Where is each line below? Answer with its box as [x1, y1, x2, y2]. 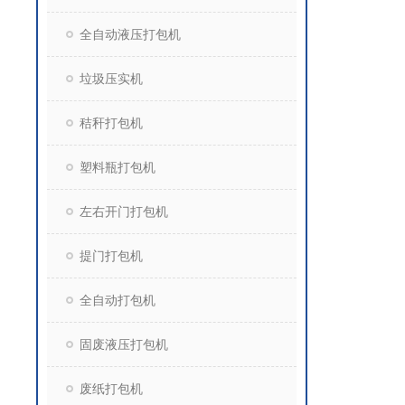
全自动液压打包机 [80, 27, 181, 42]
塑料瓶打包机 [80, 160, 155, 174]
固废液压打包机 [80, 337, 168, 352]
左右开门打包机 [80, 204, 168, 219]
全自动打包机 [80, 293, 155, 307]
